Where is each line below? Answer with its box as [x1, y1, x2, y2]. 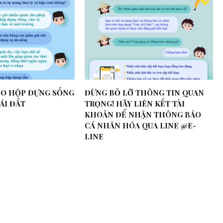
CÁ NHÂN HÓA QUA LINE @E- [85, 120, 197, 131]
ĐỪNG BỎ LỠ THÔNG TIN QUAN [85, 88, 205, 98]
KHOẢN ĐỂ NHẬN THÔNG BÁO [85, 110, 202, 120]
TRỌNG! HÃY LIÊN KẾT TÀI [85, 99, 185, 109]
